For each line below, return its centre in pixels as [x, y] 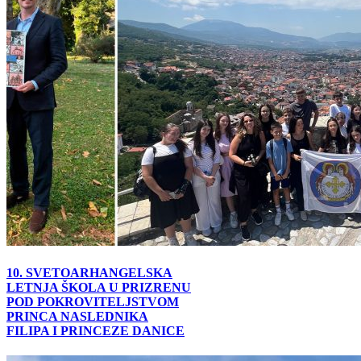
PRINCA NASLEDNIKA [77, 316]
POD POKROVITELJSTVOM [93, 302]
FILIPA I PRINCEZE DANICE [95, 331]
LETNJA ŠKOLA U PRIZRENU [99, 287]
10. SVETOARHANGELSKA [89, 273]
